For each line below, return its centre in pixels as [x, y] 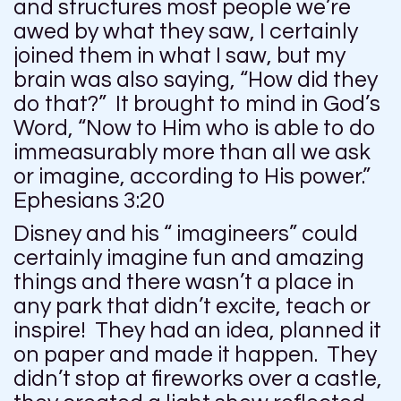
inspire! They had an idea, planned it [197, 331]
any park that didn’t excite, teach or [192, 307]
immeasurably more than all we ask [192, 153]
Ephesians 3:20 [89, 201]
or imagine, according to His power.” [192, 177]
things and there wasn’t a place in [184, 282]
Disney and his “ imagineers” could [186, 234]
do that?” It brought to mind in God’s [197, 104]
